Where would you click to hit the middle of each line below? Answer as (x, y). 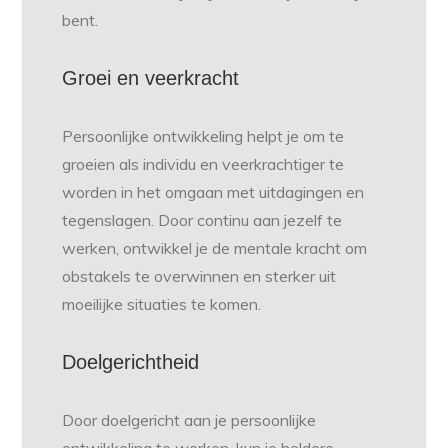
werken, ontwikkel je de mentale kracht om (215, 248)
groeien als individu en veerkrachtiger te (203, 164)
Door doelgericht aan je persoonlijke (189, 420)
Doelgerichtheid (131, 362)
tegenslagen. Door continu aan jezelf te (202, 220)
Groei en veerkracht (151, 78)
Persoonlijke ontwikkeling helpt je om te (203, 136)
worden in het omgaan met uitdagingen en (213, 192)
